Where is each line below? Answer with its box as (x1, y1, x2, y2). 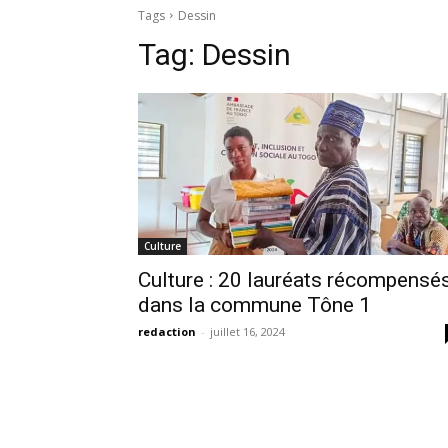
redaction (138, 323, 196, 339)
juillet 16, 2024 (210, 323, 285, 339)
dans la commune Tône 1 (138, 292, 371, 317)
